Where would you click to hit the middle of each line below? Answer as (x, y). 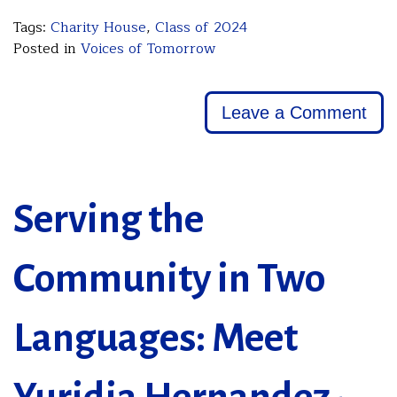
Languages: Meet (156, 339)
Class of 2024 (202, 28)
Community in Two (169, 280)
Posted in (47, 49)
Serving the (109, 220)
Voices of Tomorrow (148, 49)
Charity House (98, 28)
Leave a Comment (294, 112)
